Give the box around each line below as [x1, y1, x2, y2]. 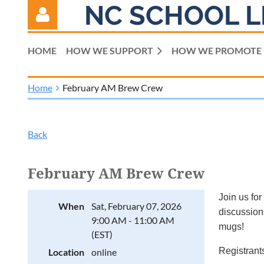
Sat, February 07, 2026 [91, 200, 181, 212]
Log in [28, 112, 52, 123]
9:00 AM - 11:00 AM [91, 214, 174, 226]
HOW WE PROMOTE [171, 45, 262, 56]
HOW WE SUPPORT [66, 45, 153, 56]
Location [48, 246, 84, 258]
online [91, 246, 117, 258]
